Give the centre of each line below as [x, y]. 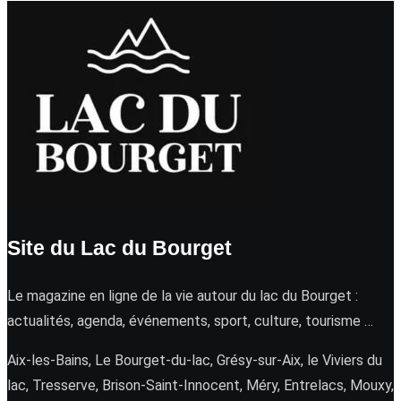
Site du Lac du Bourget [119, 249]
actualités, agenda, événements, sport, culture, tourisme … [190, 320]
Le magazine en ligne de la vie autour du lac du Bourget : [183, 295]
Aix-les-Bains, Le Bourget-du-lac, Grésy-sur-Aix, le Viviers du [195, 360]
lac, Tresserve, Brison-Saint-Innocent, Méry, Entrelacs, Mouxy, [200, 385]
